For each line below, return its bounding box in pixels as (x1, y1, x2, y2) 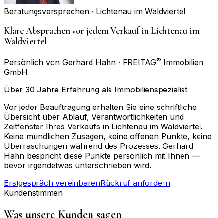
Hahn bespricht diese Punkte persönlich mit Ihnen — (4, 150, 200, 161)
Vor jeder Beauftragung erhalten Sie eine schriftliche (4, 102, 197, 112)
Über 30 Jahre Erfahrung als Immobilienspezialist (4, 84, 187, 94)
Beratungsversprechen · (4, 6, 96, 17)
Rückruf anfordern (100, 178, 170, 188)
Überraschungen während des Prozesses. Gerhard (4, 141, 193, 151)
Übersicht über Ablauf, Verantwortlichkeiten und (4, 111, 184, 122)
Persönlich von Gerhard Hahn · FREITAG (4, 57, 156, 67)
